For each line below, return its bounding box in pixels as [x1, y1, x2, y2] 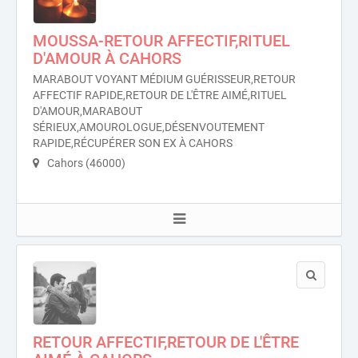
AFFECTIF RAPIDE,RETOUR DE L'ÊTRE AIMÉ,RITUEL [33, 89, 287, 101]
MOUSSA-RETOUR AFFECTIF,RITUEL [33, 31, 290, 50]
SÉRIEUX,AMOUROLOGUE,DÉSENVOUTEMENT [33, 121, 265, 133]
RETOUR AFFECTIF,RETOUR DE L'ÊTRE [33, 332, 299, 352]
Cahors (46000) [45, 157, 125, 169]
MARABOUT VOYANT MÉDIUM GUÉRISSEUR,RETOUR [33, 73, 296, 86]
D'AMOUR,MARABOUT [33, 105, 142, 117]
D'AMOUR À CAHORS [33, 49, 181, 68]
